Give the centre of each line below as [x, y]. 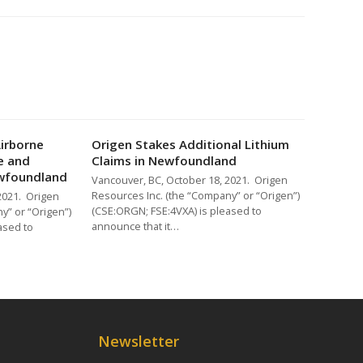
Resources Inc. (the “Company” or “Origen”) [197, 195]
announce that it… [136, 226]
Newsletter [139, 341]
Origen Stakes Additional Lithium [191, 144]
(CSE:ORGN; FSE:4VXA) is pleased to [177, 210]
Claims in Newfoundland [164, 160]
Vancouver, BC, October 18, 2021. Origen [190, 179]
